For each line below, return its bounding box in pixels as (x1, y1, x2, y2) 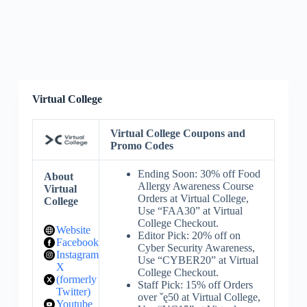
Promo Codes (110, 140, 173, 151)
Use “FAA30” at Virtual (137, 205, 243, 217)
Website (56, 224, 90, 236)
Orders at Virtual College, (137, 193, 249, 204)
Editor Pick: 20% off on (137, 230, 241, 241)
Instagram (56, 249, 99, 260)
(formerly (56, 273, 97, 285)
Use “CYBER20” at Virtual (137, 254, 258, 266)
